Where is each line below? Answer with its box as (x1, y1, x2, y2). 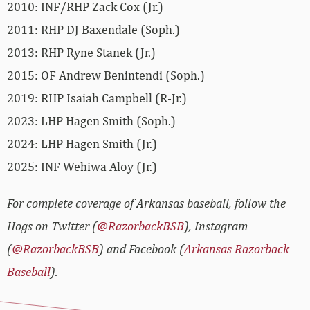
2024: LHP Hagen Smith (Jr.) (7, 136, 157, 151)
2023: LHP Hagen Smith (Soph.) (7, 113, 176, 128)
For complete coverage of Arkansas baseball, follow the (7, 195, 286, 210)
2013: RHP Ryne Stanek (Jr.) (7, 44, 156, 60)
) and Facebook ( (99, 241, 184, 256)
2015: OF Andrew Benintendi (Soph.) (7, 67, 205, 82)
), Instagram (184, 218, 248, 233)
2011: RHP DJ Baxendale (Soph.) (7, 21, 180, 37)
